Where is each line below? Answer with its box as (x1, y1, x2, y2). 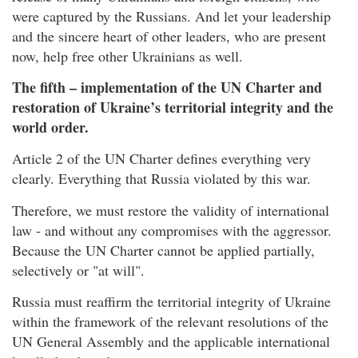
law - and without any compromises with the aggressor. (12, 220, 332, 240)
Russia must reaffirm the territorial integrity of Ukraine (12, 292, 331, 312)
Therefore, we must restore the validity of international (12, 200, 329, 220)
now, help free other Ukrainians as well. (12, 46, 243, 66)
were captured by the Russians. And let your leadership (12, 6, 331, 26)
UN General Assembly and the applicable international (12, 332, 330, 352)
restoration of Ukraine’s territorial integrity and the (12, 96, 333, 117)
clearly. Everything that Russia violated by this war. (12, 169, 311, 189)
